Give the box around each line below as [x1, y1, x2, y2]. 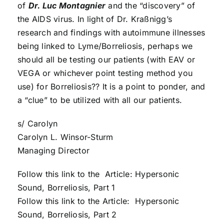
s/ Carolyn [17, 118, 58, 129]
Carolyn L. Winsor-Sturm [17, 132, 113, 142]
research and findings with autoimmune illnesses [17, 27, 205, 38]
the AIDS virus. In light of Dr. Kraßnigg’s [17, 14, 172, 24]
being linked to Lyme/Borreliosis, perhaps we [17, 41, 193, 51]
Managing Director [17, 145, 90, 156]
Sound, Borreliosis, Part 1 [17, 182, 115, 193]
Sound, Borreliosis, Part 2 [17, 209, 117, 220]
